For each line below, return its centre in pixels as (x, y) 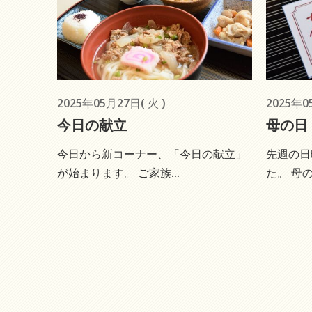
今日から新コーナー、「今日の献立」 (152, 154)
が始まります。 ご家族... (118, 172)
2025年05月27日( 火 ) (111, 103)
